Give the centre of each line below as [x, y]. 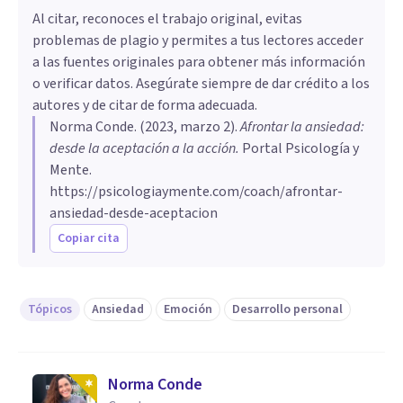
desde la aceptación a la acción [143, 148]
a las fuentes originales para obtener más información [199, 62]
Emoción [188, 309]
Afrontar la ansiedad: [302, 126]
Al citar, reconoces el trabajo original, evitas [167, 18]
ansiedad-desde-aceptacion [134, 213]
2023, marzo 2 [188, 126]
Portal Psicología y [299, 148]
